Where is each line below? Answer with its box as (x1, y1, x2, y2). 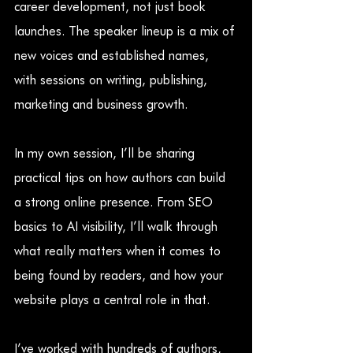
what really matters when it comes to (14, 243, 225, 259)
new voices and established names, (14, 48, 213, 64)
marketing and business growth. (14, 97, 188, 113)
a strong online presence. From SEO (14, 195, 217, 210)
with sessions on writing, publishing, (14, 72, 211, 88)
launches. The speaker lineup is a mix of (14, 24, 238, 39)
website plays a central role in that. (14, 292, 210, 308)
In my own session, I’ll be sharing (14, 146, 199, 162)
